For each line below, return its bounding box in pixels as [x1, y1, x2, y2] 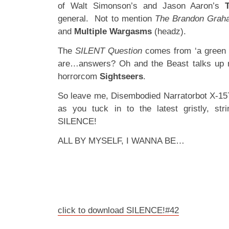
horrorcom [58, 72, 100, 81]
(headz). [152, 27, 186, 36]
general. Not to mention [58, 14, 155, 24]
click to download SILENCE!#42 [58, 205, 179, 215]
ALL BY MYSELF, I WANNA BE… [58, 136, 185, 146]
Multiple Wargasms [74, 27, 152, 36]
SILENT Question [75, 46, 143, 56]
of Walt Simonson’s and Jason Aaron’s [58, 1, 225, 11]
